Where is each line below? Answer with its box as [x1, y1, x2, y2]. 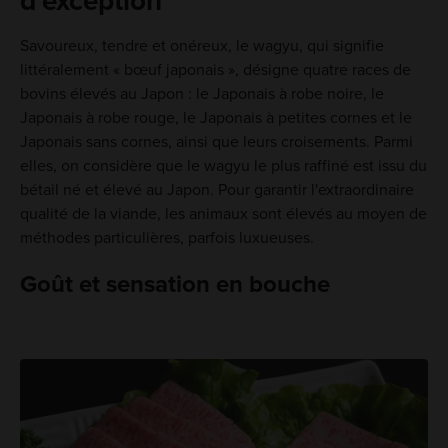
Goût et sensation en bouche [19, 269, 330, 299]
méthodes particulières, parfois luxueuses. [19, 227, 314, 248]
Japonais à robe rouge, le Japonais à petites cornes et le [19, 107, 412, 128]
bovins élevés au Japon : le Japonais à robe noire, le [19, 83, 384, 104]
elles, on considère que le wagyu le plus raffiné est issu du [19, 155, 427, 176]
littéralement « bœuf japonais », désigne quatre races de [19, 59, 411, 80]
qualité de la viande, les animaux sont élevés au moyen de [19, 203, 427, 224]
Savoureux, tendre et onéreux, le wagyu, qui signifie [19, 35, 384, 56]
